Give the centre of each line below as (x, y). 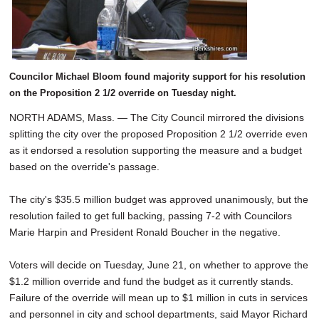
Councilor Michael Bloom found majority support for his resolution (157, 77)
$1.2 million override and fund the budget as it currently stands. (151, 282)
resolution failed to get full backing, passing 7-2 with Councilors (151, 216)
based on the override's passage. (84, 167)
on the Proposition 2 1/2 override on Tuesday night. (123, 93)
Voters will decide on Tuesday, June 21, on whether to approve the (159, 265)
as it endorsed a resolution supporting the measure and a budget (156, 151)
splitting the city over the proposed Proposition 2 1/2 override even (158, 134)
